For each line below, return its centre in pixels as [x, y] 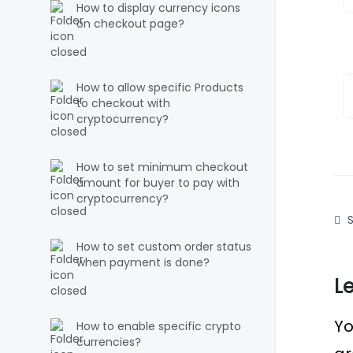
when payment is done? [143, 262]
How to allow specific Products [160, 87]
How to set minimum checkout [162, 167]
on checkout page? [130, 24]
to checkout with [123, 103]
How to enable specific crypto [159, 326]
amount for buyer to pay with [158, 183]
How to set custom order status [164, 247]
